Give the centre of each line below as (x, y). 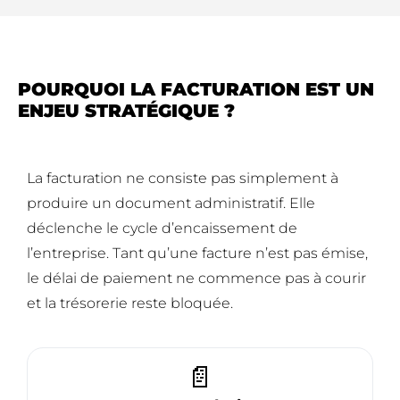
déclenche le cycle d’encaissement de (162, 229)
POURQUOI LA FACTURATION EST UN (196, 90)
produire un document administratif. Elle (171, 204)
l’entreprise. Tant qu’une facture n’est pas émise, (197, 254)
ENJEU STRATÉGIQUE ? (126, 111)
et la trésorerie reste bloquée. (130, 304)
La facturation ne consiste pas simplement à (183, 179)
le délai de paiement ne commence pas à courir (196, 279)
